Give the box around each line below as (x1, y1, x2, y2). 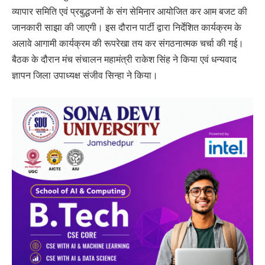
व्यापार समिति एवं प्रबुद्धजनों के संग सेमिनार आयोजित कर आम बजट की (12, 4, 247, 18)
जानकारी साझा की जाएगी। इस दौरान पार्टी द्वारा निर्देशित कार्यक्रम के (12, 20, 241, 34)
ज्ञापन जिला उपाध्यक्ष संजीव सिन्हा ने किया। (12, 68, 158, 82)
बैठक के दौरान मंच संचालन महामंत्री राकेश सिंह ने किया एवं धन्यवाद (12, 52, 237, 66)
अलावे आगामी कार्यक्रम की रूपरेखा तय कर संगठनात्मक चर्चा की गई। (12, 36, 244, 50)
